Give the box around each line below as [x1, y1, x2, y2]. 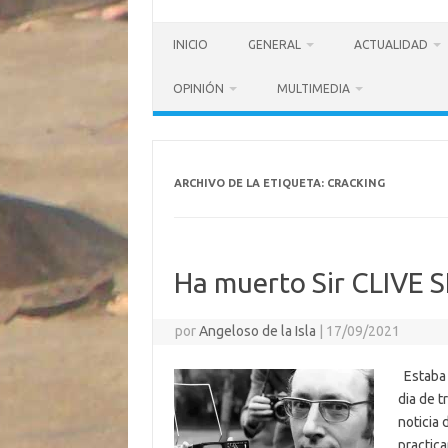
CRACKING [326, 177, 385, 189]
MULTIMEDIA [277, 82, 350, 95]
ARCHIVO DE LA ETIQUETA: [173, 177, 327, 189]
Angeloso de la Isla [199, 323, 317, 339]
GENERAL [248, 38, 301, 51]
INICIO [173, 38, 208, 51]
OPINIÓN [173, 82, 224, 95]
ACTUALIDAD [354, 38, 428, 51]
